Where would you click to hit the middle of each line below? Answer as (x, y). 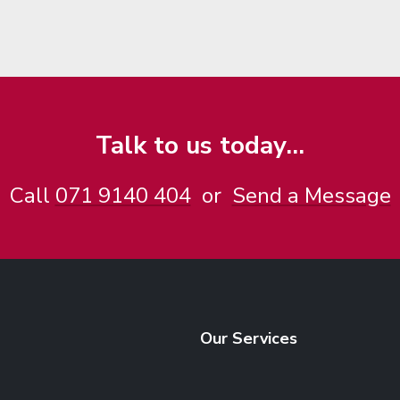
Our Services (249, 338)
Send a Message (311, 196)
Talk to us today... (200, 146)
